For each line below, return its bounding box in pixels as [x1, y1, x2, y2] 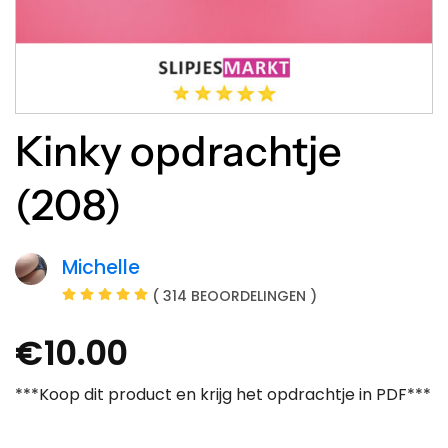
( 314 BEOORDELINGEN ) [152, 285, 317, 306]
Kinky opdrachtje [15, 126, 342, 177]
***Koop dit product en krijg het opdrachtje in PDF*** [15, 382, 431, 406]
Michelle [62, 253, 140, 281]
